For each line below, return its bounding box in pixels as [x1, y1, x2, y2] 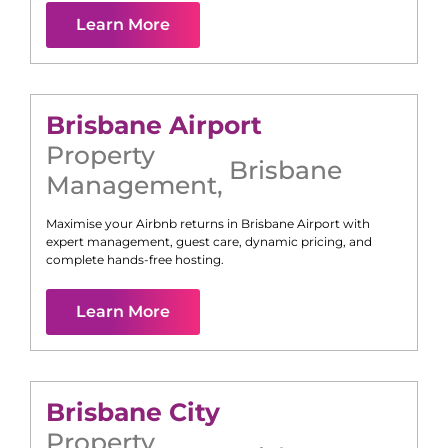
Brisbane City [46, 397, 220, 428]
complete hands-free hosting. [46, 252, 224, 268]
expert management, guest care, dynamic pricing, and [46, 234, 372, 250]
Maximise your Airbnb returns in [46, 216, 241, 232]
